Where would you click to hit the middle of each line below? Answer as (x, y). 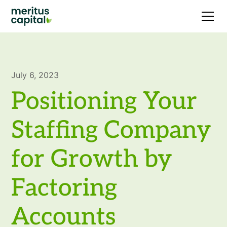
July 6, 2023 (35, 75)
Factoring (64, 188)
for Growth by (92, 159)
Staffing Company (111, 130)
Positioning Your (104, 102)
